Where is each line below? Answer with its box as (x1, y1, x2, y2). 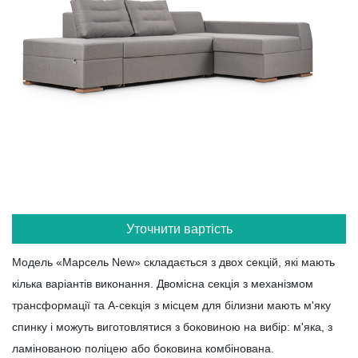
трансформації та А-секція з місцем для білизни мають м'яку (12, 299, 331, 312)
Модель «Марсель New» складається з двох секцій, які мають (12, 256, 335, 268)
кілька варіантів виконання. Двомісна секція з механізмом (12, 277, 313, 290)
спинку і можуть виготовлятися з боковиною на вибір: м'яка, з (12, 320, 332, 333)
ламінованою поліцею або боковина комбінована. (12, 342, 274, 355)
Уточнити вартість (125, 222, 233, 236)
